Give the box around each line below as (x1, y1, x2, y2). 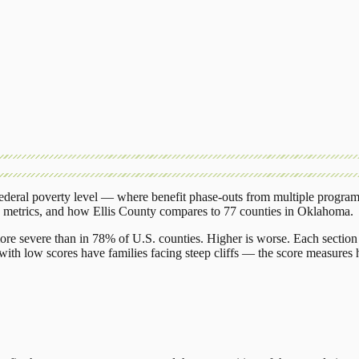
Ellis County (93, 204, 156, 218)
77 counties (224, 204, 281, 218)
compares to (156, 204, 224, 218)
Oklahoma (297, 204, 350, 218)
